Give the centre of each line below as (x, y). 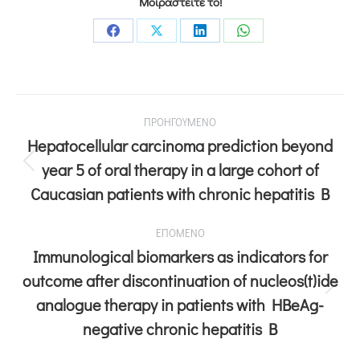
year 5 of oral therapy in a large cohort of (180, 170)
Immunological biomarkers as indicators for (180, 256)
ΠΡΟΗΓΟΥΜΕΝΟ (180, 122)
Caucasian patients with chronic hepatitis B (180, 194)
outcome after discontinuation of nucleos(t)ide (180, 280)
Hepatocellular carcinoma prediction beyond (180, 145)
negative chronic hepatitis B (180, 329)
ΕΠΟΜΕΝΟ (180, 233)
